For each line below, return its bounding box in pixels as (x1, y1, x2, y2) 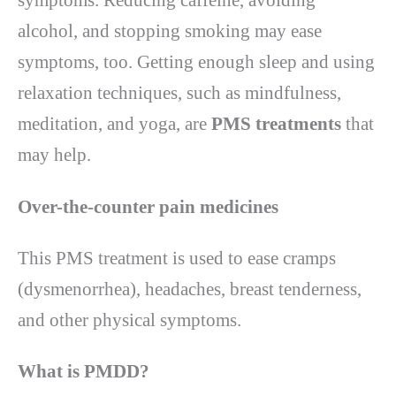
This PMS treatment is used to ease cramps (18, 247, 336, 269)
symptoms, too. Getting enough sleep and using (18, 51, 375, 73)
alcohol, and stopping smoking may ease (18, 20, 322, 42)
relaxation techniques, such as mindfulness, (18, 82, 341, 104)
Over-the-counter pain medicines (18, 195, 278, 217)
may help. (18, 144, 91, 166)
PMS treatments (211, 113, 341, 135)
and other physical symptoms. (18, 308, 241, 331)
